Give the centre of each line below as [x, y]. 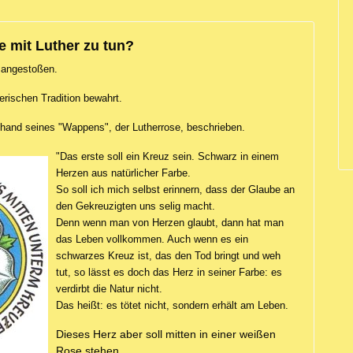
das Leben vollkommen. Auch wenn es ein [152, 239]
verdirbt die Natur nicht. [109, 288]
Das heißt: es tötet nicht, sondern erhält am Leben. [172, 305]
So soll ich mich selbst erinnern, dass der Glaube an [175, 189]
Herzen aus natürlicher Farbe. [123, 173]
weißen [258, 334]
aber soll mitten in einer [178, 334]
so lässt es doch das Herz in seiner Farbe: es [176, 272]
